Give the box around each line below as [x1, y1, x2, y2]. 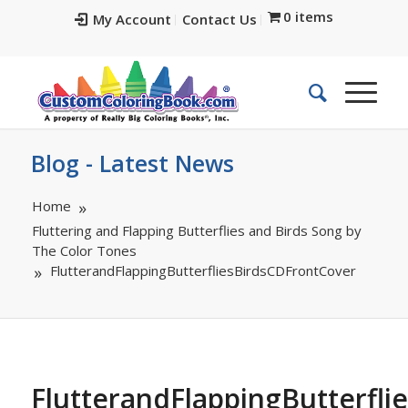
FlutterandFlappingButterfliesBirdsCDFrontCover [49, 261, 356, 280]
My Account [92, 10, 171, 28]
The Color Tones [31, 241, 137, 260]
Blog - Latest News [30, 148, 234, 178]
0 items [283, 7, 334, 25]
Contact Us [181, 10, 257, 28]
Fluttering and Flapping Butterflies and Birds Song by [31, 221, 362, 240]
